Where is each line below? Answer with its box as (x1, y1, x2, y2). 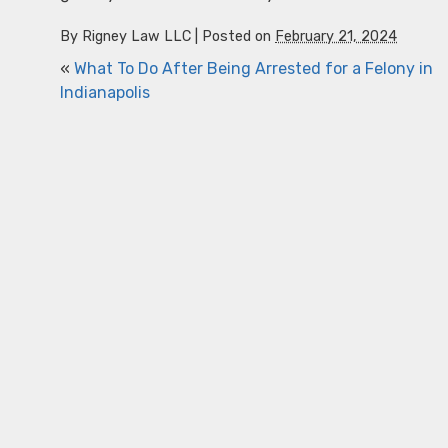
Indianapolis (60, 83, 150, 102)
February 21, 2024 (275, 28, 397, 45)
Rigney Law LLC (82, 28, 191, 45)
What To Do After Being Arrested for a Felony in (74, 59, 433, 78)
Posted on (202, 28, 275, 45)
